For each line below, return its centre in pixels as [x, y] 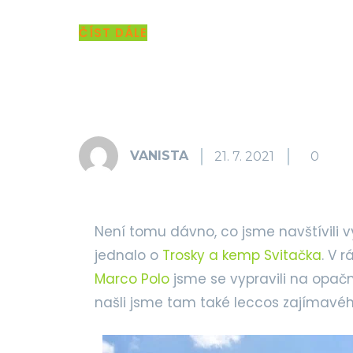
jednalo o [128, 255]
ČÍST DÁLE [113, 33]
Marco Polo [132, 279]
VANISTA [159, 156]
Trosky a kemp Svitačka [242, 255]
